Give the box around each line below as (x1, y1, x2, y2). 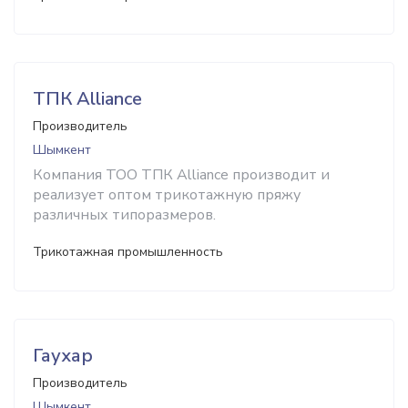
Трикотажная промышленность (33, 243, 223, 260)
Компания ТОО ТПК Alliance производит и (33, 165, 330, 185)
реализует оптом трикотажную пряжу (33, 185, 301, 205)
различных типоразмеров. (33, 205, 216, 225)
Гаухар (33, 343, 93, 368)
